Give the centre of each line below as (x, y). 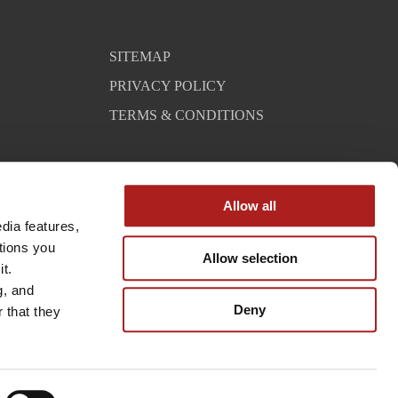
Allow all (250, 206)
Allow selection (250, 258)
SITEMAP (140, 56)
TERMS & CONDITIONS (187, 115)
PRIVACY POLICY (168, 85)
